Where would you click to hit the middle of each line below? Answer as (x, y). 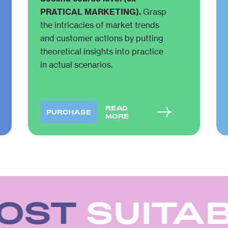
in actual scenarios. (76, 65)
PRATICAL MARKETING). (91, 12)
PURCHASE (68, 112)
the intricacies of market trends (99, 25)
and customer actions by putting (102, 38)
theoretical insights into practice (102, 51)
